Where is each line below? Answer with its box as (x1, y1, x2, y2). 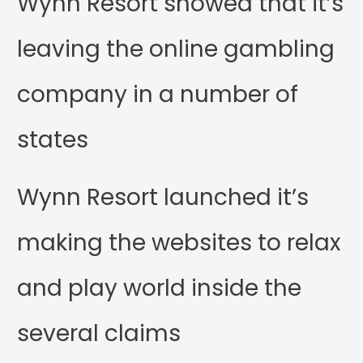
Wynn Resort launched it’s (17, 181, 310, 213)
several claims (17, 317, 181, 349)
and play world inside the (17, 271, 302, 304)
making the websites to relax (17, 226, 341, 258)
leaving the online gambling (17, 32, 335, 65)
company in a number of (17, 78, 299, 110)
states (17, 123, 89, 156)
